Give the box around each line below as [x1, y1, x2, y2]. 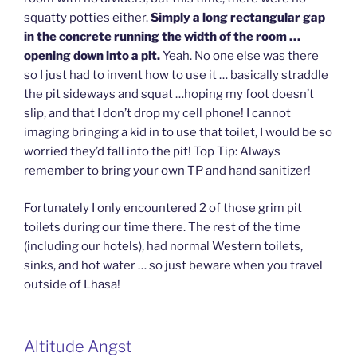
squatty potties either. [24, 10, 151, 25]
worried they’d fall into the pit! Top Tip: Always [24, 144, 280, 159]
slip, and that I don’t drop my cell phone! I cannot [24, 106, 291, 121]
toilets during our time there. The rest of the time [24, 219, 300, 234]
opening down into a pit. [24, 49, 163, 64]
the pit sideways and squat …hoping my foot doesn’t [24, 87, 314, 102]
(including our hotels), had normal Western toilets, [24, 238, 303, 253]
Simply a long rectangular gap [151, 10, 325, 25]
